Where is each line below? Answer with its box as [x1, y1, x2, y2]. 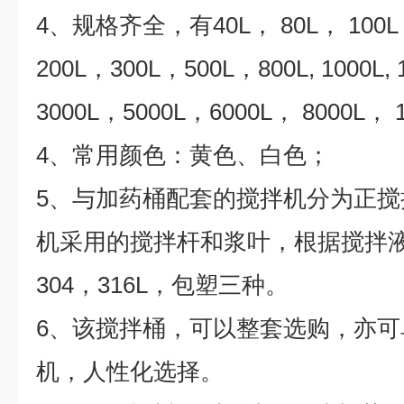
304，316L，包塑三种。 [36, 271, 289, 298]
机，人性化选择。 [36, 358, 224, 385]
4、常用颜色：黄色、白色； [36, 142, 330, 169]
